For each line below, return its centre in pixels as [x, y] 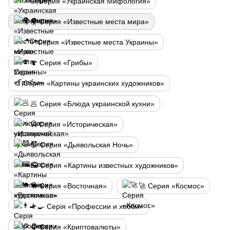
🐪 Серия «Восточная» [69, 186]
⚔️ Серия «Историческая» [74, 124]
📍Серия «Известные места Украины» [94, 42]
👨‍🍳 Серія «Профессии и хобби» [87, 206]
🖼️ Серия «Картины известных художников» [104, 165]
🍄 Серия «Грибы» [61, 63]
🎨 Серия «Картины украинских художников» [89, 83]
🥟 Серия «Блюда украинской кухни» [92, 104]
